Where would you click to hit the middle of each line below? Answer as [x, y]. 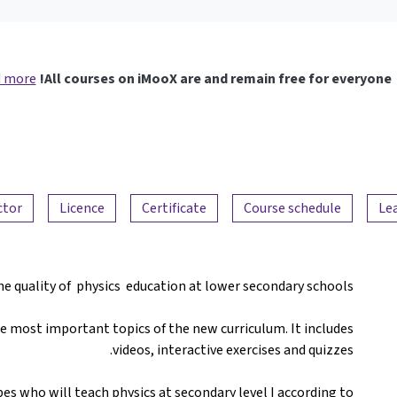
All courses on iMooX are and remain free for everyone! [218, 78]
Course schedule [292, 207]
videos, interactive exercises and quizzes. [233, 350]
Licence [82, 207]
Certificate [174, 207]
